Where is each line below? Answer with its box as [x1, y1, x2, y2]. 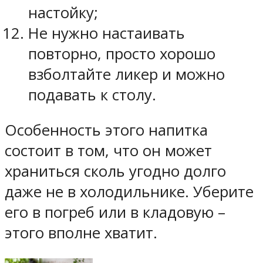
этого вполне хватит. [5, 222, 157, 244]
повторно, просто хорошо [28, 43, 215, 64]
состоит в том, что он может [5, 140, 212, 161]
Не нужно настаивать [28, 22, 185, 43]
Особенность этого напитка [5, 120, 208, 141]
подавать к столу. [28, 84, 156, 105]
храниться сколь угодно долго [5, 161, 226, 182]
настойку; [28, 2, 98, 23]
